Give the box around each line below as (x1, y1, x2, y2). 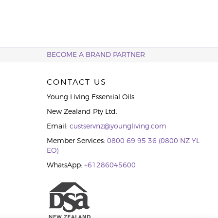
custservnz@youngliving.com (69, 123, 166, 130)
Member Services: (46, 138, 107, 145)
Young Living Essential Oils (46, 94, 134, 101)
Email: (46, 123, 70, 130)
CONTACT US (46, 78, 107, 86)
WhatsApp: (46, 162, 84, 169)
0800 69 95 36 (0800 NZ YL (107, 138, 200, 145)
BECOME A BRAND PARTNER (46, 52, 145, 58)
